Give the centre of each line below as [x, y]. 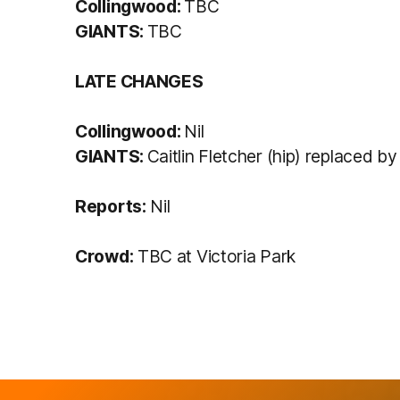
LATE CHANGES [139, 81]
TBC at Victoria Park [214, 256]
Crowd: [104, 256]
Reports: [111, 206]
